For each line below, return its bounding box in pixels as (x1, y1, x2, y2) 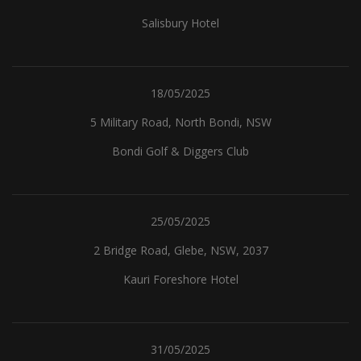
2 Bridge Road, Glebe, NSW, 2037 (93, 243, 268, 258)
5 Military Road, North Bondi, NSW (89, 114, 272, 130)
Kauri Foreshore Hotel (122, 272, 239, 287)
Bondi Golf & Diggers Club (112, 143, 249, 159)
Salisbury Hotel (142, 15, 219, 31)
